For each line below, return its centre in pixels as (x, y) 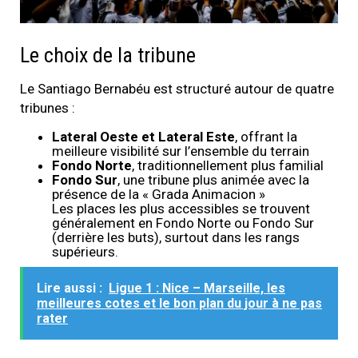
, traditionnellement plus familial (228, 166)
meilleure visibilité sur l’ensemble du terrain (181, 151)
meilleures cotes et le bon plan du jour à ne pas (179, 304)
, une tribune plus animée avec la (213, 180)
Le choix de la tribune (108, 56)
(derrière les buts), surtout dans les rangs (176, 238)
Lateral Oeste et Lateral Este (143, 137)
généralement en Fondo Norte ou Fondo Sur (183, 223)
